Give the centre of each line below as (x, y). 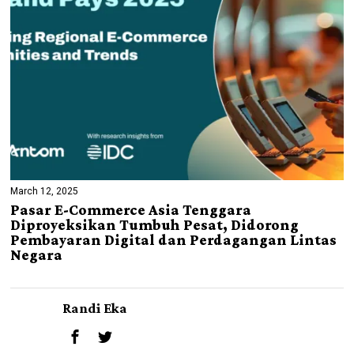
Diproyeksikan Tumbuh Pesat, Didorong (155, 224)
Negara (37, 254)
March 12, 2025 (45, 191)
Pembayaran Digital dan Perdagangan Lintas (174, 239)
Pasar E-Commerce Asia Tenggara (131, 209)
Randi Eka (95, 308)
